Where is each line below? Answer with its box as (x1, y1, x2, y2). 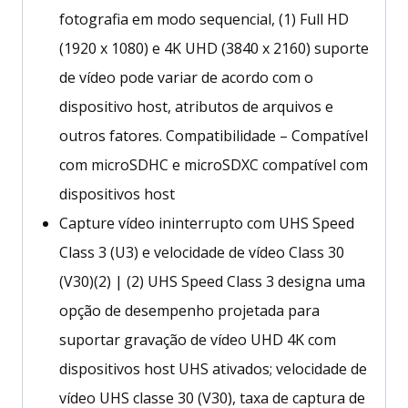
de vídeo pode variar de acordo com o (59, 66, 313, 87)
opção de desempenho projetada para (59, 300, 320, 321)
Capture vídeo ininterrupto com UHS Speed (59, 212, 354, 233)
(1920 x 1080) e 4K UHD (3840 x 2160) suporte (59, 37, 369, 58)
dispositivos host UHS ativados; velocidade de (59, 358, 367, 379)
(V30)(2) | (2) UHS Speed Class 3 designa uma (59, 270, 365, 291)
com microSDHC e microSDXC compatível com (59, 154, 368, 175)
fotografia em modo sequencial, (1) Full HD (59, 8, 349, 29)
